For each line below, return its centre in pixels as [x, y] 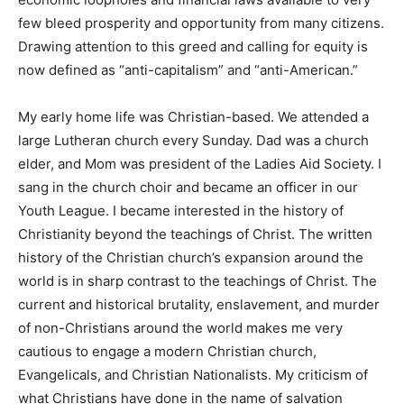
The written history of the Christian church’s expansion [193, 317]
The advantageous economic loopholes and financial [185, 36]
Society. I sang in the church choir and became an [176, 247]
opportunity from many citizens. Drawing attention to [186, 83]
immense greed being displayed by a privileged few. [184, 13]
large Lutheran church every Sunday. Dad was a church [193, 200]
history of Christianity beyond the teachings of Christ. [188, 294]
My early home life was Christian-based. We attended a [193, 177]
